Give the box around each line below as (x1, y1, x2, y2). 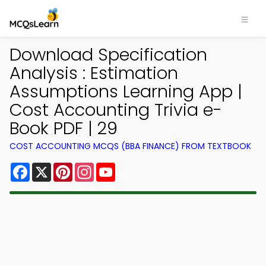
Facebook (30, 160, 77, 174)
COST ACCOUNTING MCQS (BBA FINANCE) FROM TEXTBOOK (9, 140, 251, 152)
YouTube (115, 160, 156, 174)
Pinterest (72, 160, 115, 174)
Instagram (94, 160, 142, 174)
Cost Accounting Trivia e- (9, 98, 222, 122)
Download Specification (9, 43, 207, 66)
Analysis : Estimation (9, 61, 178, 85)
